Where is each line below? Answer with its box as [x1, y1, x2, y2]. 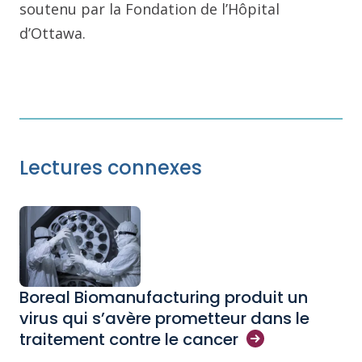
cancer [183, 327, 238, 351]
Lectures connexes [19, 154, 202, 181]
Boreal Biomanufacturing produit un [19, 285, 308, 309]
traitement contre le [19, 327, 183, 351]
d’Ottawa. [19, 23, 86, 43]
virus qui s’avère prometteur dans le [19, 306, 309, 330]
